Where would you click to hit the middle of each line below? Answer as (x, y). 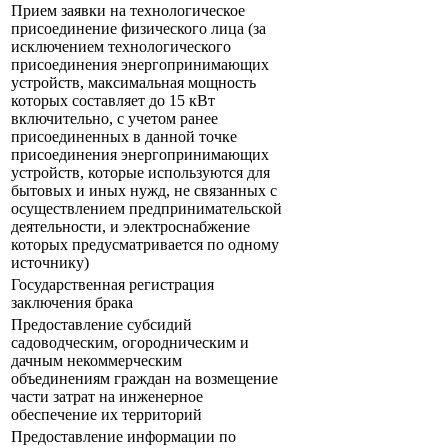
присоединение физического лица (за (138, 29)
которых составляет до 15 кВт (113, 101)
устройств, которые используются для (140, 173)
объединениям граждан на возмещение (144, 379)
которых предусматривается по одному (145, 245)
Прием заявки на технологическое (128, 11)
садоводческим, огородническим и (130, 343)
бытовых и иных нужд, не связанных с (144, 191)
